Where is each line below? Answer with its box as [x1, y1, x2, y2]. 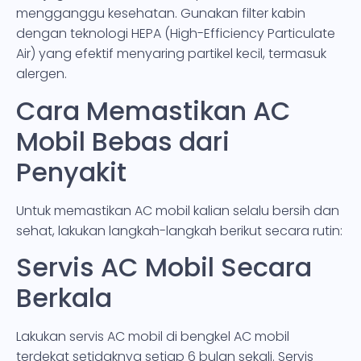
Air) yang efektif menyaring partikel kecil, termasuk [16, 44, 326, 64]
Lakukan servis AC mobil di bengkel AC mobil [16, 326, 289, 346]
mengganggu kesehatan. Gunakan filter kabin [16, 4, 305, 23]
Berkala [16, 279, 112, 316]
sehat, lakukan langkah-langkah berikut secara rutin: [16, 221, 342, 240]
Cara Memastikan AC [16, 92, 291, 129]
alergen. [16, 64, 67, 84]
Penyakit [16, 153, 127, 190]
